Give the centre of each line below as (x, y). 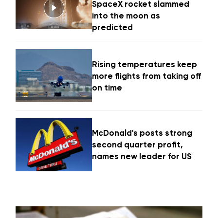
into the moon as (126, 16)
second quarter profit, (138, 145)
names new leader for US (142, 156)
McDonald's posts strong (142, 133)
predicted (113, 27)
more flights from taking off (147, 76)
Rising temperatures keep (145, 64)
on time (107, 87)
